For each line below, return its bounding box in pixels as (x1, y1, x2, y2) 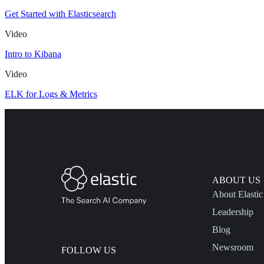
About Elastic (212, 189, 263, 199)
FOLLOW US (61, 245, 116, 256)
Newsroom (212, 242, 253, 252)
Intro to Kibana (5, 49, 61, 59)
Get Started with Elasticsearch (5, 9, 116, 19)
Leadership (212, 207, 253, 217)
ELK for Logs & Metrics (5, 89, 97, 99)
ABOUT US (212, 175, 260, 185)
